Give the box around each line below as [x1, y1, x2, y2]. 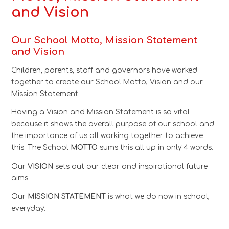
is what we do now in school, [108, 193, 210, 201]
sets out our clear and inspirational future [55, 162, 208, 170]
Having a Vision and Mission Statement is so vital [11, 108, 190, 117]
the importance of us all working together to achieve [11, 132, 203, 140]
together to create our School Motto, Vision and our [11, 78, 203, 86]
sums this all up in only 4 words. [100, 144, 214, 152]
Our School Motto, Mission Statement [11, 35, 198, 45]
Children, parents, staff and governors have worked [11, 66, 198, 74]
